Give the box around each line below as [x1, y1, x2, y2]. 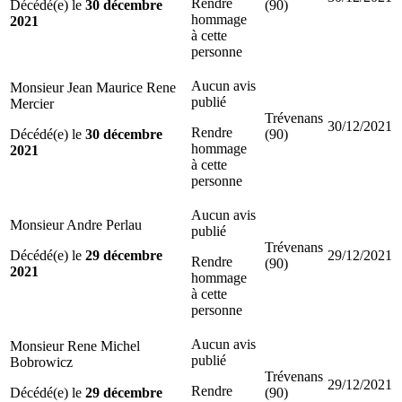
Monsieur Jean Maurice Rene [10, 79, 176, 95]
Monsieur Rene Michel [10, 337, 140, 354]
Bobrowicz [10, 354, 73, 370]
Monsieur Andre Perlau [10, 216, 142, 232]
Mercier [10, 95, 54, 111]
